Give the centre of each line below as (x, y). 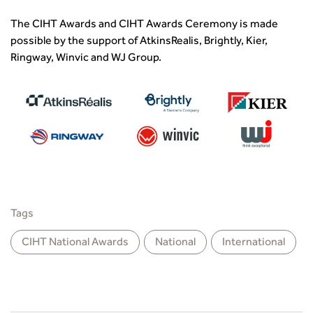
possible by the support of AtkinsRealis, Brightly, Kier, (139, 42)
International (254, 243)
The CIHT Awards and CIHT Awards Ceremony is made (144, 25)
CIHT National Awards (75, 243)
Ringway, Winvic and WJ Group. (86, 59)
